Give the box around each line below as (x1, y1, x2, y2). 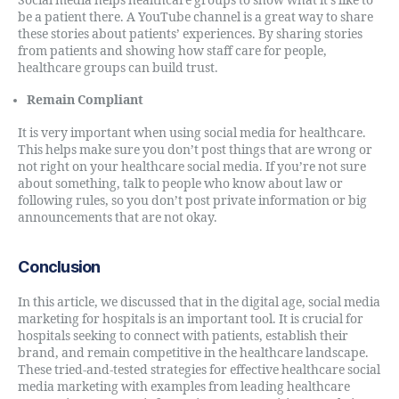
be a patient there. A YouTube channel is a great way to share (18, 9, 373, 25)
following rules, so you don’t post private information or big (18, 192, 367, 208)
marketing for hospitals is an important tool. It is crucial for (18, 311, 363, 327)
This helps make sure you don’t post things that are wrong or (18, 142, 372, 158)
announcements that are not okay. (18, 209, 217, 225)
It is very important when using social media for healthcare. (18, 125, 366, 141)
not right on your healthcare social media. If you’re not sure (18, 159, 366, 175)
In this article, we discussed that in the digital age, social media (18, 294, 380, 310)
